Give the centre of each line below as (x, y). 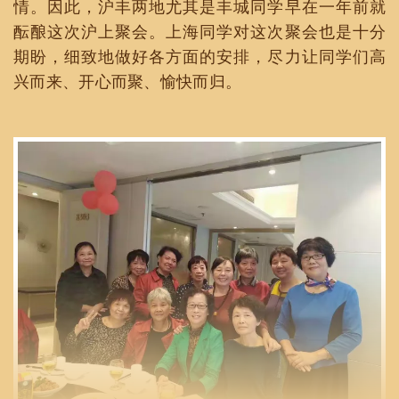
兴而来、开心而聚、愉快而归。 (128, 81)
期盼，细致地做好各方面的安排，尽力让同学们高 (199, 56)
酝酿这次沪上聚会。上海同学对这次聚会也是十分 (199, 31)
